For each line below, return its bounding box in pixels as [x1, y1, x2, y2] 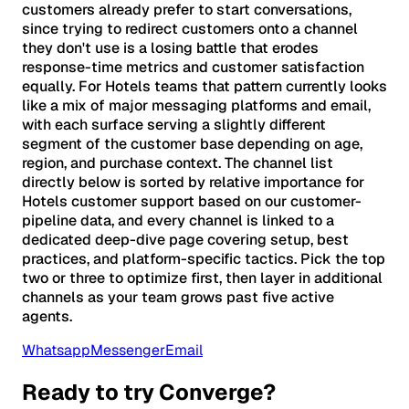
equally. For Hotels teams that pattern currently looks [22, 77, 387, 97]
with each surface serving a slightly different [22, 115, 326, 135]
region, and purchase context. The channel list [22, 153, 333, 173]
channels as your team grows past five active [22, 288, 334, 308]
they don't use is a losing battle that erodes [22, 38, 319, 58]
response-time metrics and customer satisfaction [22, 58, 364, 78]
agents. [22, 307, 72, 327]
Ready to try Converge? [22, 378, 276, 407]
